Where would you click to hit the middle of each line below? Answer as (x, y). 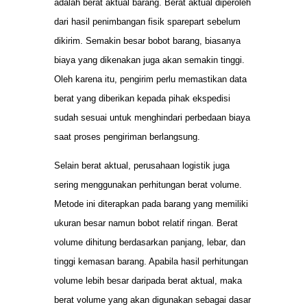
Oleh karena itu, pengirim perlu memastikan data (150, 79)
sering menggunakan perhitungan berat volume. (148, 185)
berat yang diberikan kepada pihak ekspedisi (142, 98)
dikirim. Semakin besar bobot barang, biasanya (147, 40)
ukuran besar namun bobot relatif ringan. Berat (146, 223)
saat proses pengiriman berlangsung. (127, 136)
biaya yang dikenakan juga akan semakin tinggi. (149, 60)
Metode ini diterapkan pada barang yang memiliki (151, 204)
